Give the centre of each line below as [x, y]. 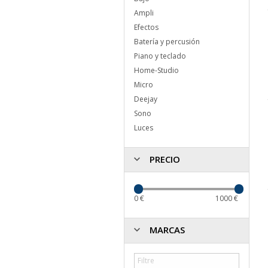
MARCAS [166, 230]
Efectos [146, 27]
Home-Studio [156, 70]
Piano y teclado [160, 56]
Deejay [146, 99]
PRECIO [164, 159]
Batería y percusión [167, 41]
